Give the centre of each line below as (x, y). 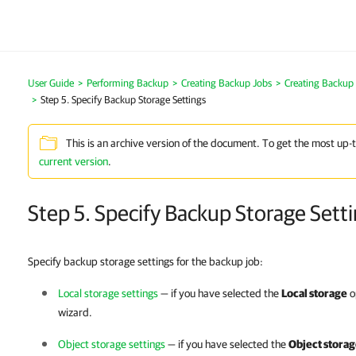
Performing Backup (128, 83)
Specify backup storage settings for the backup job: (145, 261)
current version (74, 161)
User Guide (51, 83)
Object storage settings (112, 344)
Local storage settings (108, 293)
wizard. (75, 312)
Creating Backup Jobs (226, 83)
